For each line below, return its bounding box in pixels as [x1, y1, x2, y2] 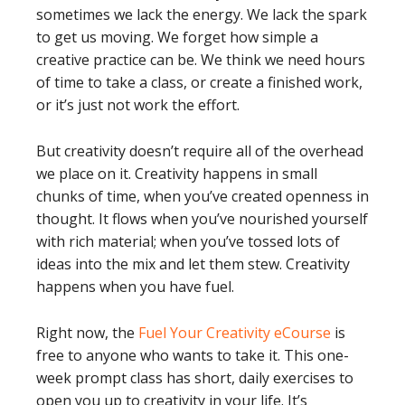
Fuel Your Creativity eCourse [138, 323, 331, 344]
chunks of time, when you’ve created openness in [36, 186, 369, 207]
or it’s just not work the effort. [36, 95, 240, 116]
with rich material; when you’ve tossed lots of [36, 231, 340, 252]
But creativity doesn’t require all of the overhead [36, 141, 363, 162]
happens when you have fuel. [36, 277, 234, 297]
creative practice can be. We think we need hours [36, 50, 365, 71]
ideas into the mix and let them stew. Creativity [36, 254, 350, 275]
